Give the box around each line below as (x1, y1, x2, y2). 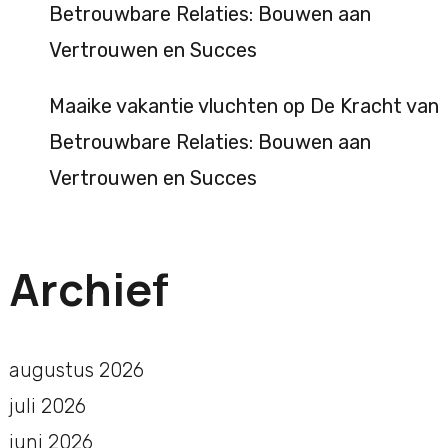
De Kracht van (309, 94, 439, 119)
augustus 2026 (8, 357, 144, 382)
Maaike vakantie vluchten (48, 94, 278, 119)
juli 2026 (8, 393, 86, 418)
